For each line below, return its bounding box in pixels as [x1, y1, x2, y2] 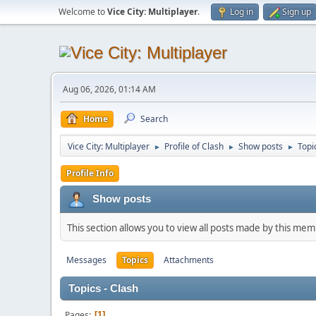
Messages [66, 254, 107, 266]
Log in [230, 6, 253, 18]
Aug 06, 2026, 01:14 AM [63, 83, 156, 95]
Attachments [164, 254, 214, 266]
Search [140, 113, 168, 125]
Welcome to [59, 6, 107, 18]
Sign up [282, 6, 311, 18]
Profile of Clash [164, 140, 224, 152]
